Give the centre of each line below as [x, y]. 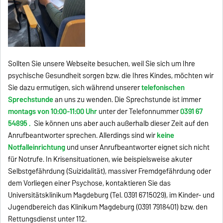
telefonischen [163, 87]
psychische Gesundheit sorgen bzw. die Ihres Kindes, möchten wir [111, 75]
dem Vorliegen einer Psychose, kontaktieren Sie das [90, 183]
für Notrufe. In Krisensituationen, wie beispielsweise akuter [100, 159]
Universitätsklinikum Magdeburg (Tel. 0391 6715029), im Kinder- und [111, 195]
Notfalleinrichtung [37, 147]
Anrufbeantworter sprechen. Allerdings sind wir [83, 135]
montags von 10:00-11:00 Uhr [53, 111]
